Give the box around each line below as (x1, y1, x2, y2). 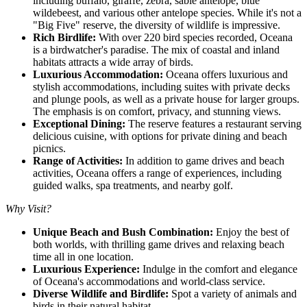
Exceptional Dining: (33, 117, 125, 130)
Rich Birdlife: (33, 31, 96, 43)
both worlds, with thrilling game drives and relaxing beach (33, 238, 284, 250)
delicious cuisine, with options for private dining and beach (33, 130, 287, 142)
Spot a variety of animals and (169, 287, 297, 299)
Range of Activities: (33, 154, 123, 167)
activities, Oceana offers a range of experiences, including (33, 167, 282, 179)
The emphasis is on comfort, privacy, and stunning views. (33, 105, 286, 117)
